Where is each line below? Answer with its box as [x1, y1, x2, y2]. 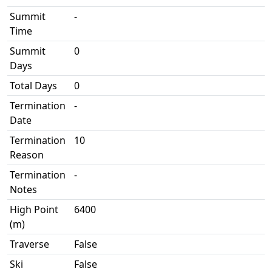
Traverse [10, 237, 49, 251]
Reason [10, 148, 44, 161]
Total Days [10, 79, 57, 92]
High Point [10, 203, 58, 216]
